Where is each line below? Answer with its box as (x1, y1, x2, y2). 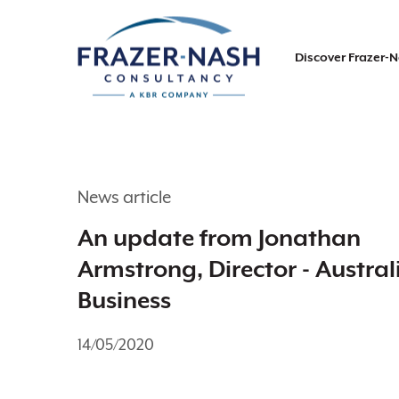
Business (77, 287, 171, 313)
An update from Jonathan (77, 224, 361, 251)
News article (77, 187, 171, 207)
